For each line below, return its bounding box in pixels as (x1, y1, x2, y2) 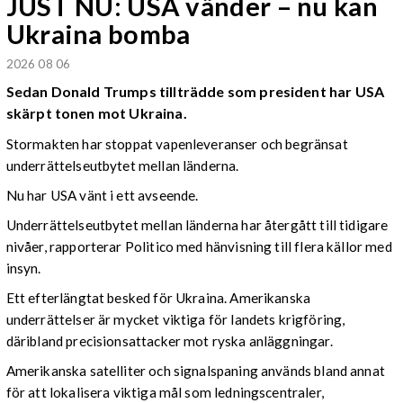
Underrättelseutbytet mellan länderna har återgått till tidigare (5, 216, 389, 233)
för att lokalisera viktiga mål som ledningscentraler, (5, 384, 324, 401)
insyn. (5, 259, 41, 276)
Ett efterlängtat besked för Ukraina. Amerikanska (5, 290, 311, 307)
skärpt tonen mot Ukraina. (5, 103, 187, 121)
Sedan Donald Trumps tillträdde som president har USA (5, 82, 385, 100)
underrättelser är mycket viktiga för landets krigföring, (5, 311, 345, 328)
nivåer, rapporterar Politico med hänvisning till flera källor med (5, 237, 392, 255)
